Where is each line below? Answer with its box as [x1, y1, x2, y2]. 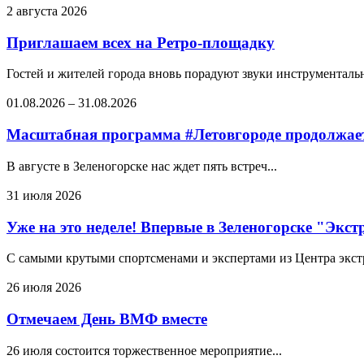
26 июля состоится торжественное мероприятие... [6, 343, 282, 357]
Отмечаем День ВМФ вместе [6, 310, 207, 328]
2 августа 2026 [6, 4, 87, 18]
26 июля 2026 [6, 280, 81, 295]
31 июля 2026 [6, 188, 81, 202]
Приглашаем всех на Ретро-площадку [6, 33, 275, 51]
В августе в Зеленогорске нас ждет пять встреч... [6, 158, 277, 173]
